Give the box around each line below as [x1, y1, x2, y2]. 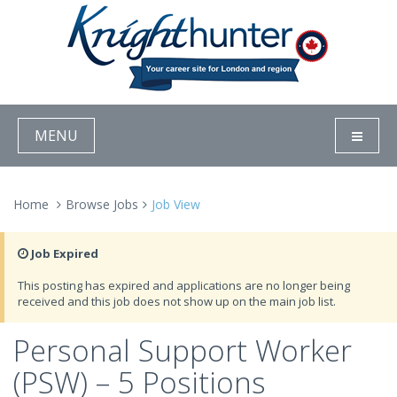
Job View [152, 196, 200, 213]
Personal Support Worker [13, 331, 352, 370]
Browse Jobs [66, 196, 138, 213]
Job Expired [28, 245, 98, 261]
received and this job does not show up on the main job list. [18, 293, 336, 309]
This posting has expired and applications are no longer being [18, 277, 350, 293]
